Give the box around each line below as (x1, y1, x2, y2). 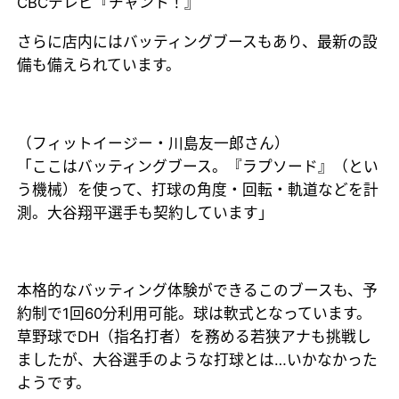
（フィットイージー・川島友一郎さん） (17, 134, 290, 152)
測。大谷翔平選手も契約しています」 (17, 203, 274, 222)
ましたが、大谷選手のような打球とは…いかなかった (17, 351, 379, 370)
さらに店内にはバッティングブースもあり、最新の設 (17, 32, 379, 51)
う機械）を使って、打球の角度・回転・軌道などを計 (17, 180, 379, 199)
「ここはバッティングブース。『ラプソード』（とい (17, 157, 379, 175)
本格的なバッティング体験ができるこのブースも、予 (17, 281, 379, 300)
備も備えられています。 (17, 55, 182, 74)
